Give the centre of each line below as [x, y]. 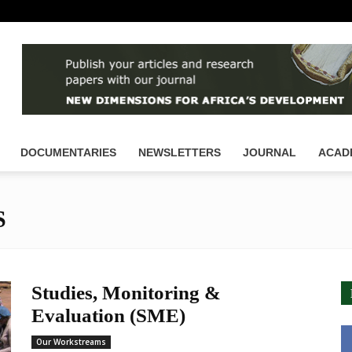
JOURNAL [269, 152]
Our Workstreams [71, 342]
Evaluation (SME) [108, 315]
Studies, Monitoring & [126, 293]
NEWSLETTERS [180, 152]
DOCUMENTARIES [68, 152]
